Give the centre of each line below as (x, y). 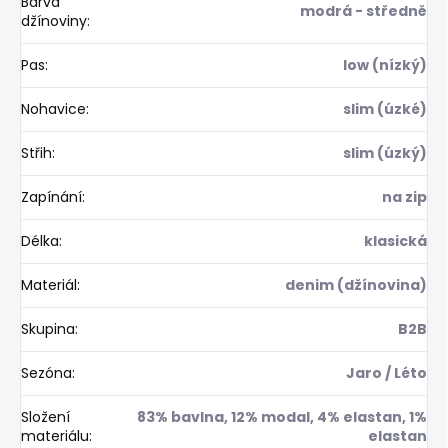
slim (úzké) (385, 108)
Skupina (48, 328)
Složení (45, 416)
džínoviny (54, 20)
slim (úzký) (385, 152)
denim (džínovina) (356, 284)
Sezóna (46, 372)
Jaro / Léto (386, 372)
